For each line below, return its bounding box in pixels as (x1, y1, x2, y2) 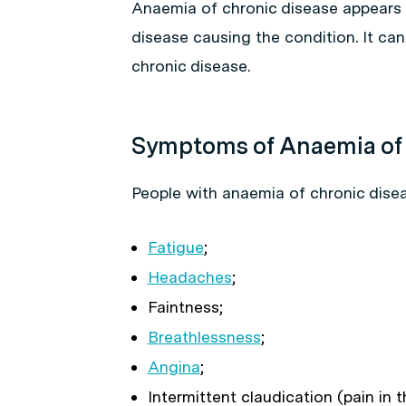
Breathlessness (147, 327, 261, 346)
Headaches (147, 267, 232, 286)
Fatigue (147, 237, 204, 256)
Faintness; (147, 297, 223, 316)
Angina (147, 357, 200, 376)
